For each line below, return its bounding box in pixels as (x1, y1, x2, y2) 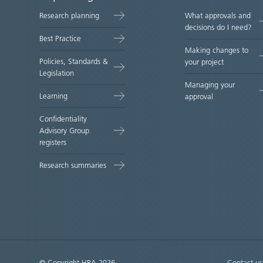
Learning (39, 92, 68, 100)
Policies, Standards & (39, 57, 109, 66)
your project (185, 58, 224, 66)
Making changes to (185, 46, 249, 55)
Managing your (185, 80, 235, 89)
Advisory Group (39, 126, 90, 135)
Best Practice (39, 34, 82, 43)
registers (39, 138, 67, 147)
